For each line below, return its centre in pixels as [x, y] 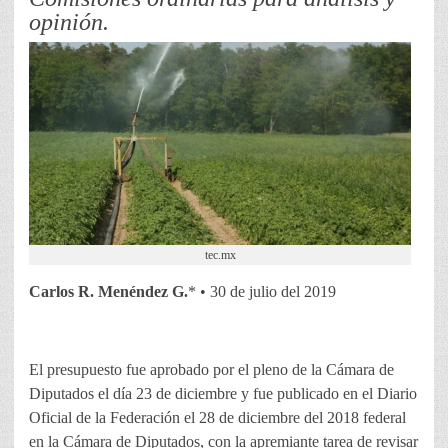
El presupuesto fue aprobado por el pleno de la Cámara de [211, 370]
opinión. [69, 22]
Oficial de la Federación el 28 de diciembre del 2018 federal [217, 418]
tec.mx [220, 255]
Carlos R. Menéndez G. [108, 292]
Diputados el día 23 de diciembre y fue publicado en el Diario [223, 394]
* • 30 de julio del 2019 [262, 292]
